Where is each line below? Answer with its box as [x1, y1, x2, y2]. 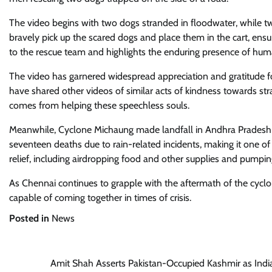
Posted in [9, 212, 52, 224]
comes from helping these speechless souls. [9, 100, 189, 111]
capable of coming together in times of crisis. [9, 192, 191, 203]
